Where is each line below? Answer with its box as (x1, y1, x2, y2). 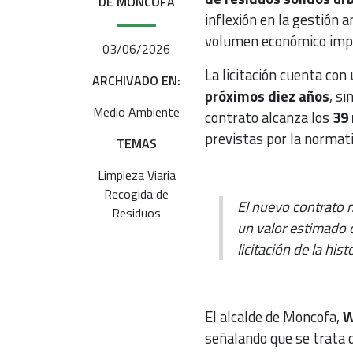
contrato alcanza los (204, 106, 333, 128)
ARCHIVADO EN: (92, 70, 181, 90)
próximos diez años (204, 84, 329, 107)
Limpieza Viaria (97, 165, 176, 184)
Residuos (112, 203, 162, 222)
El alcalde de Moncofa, (204, 305, 343, 328)
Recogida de (104, 184, 169, 203)
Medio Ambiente (93, 102, 180, 121)
